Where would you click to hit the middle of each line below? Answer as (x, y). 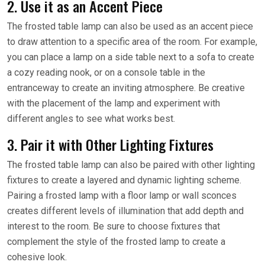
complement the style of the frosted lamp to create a (116, 241)
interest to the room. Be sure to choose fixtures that (114, 226)
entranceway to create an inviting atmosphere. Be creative (126, 88)
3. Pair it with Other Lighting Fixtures (110, 144)
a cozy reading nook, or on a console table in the (106, 72)
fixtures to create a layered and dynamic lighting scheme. (124, 180)
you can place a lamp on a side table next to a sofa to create (131, 57)
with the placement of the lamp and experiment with (114, 103)
